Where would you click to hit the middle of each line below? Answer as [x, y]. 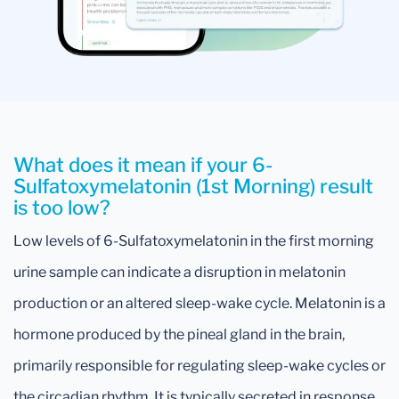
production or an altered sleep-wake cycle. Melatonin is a [199, 303]
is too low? [62, 207]
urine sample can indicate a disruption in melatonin [179, 272]
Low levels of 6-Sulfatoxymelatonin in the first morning [194, 240]
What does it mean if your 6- [143, 164]
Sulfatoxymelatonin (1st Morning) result [193, 186]
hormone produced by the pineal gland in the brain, [179, 334]
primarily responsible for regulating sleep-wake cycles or [199, 365]
